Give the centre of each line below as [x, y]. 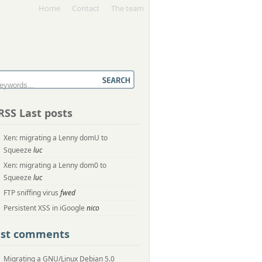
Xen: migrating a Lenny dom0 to [55, 165]
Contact [86, 8]
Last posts [46, 113]
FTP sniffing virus [31, 193]
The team [127, 8]
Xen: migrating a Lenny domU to [56, 138]
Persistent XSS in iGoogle [44, 208]
